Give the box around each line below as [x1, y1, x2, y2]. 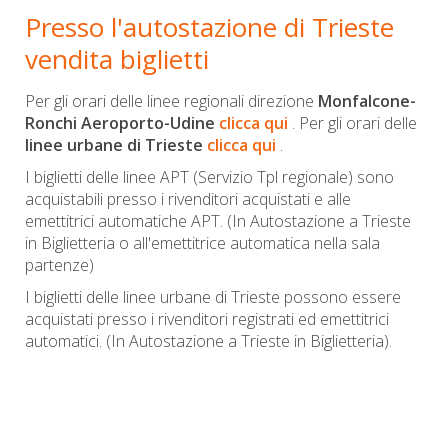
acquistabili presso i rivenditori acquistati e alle [25, 187, 351, 210]
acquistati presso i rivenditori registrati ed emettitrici [25, 307, 389, 330]
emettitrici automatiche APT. [25, 209, 227, 232]
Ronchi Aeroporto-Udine [25, 111, 219, 134]
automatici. [25, 329, 106, 352]
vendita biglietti [25, 40, 209, 77]
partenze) [25, 253, 94, 276]
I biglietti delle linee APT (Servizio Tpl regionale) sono [25, 165, 394, 188]
